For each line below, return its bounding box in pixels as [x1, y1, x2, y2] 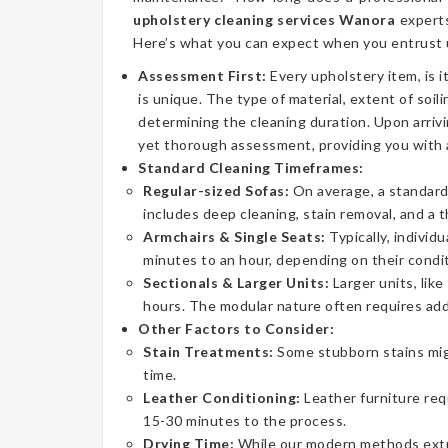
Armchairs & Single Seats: [143, 228, 326, 245]
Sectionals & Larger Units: [143, 274, 329, 291]
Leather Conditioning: [143, 389, 301, 406]
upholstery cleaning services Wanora [133, 11, 396, 28]
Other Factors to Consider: [138, 320, 334, 337]
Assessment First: [138, 67, 270, 84]
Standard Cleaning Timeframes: [138, 159, 364, 176]
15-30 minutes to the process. [143, 412, 347, 429]
